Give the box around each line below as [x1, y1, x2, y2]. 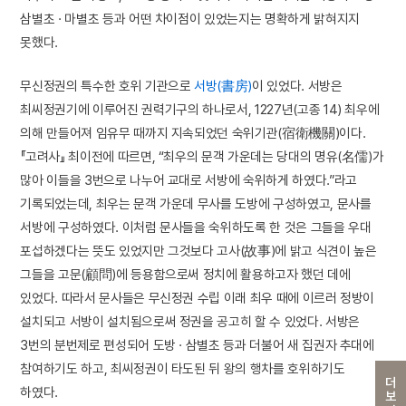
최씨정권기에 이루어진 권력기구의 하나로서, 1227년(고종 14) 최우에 [20, 101, 380, 118]
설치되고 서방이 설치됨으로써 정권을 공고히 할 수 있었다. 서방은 [20, 314, 360, 330]
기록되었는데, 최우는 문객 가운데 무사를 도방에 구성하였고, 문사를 [20, 196, 372, 212]
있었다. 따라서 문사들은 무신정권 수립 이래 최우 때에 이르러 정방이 [20, 290, 375, 306]
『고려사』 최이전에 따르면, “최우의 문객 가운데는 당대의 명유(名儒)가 [20, 149, 384, 165]
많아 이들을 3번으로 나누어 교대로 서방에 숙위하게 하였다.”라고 [20, 172, 357, 188]
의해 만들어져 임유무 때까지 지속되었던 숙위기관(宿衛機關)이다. [20, 125, 366, 141]
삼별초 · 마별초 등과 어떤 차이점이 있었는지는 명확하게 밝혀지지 [20, 11, 360, 27]
